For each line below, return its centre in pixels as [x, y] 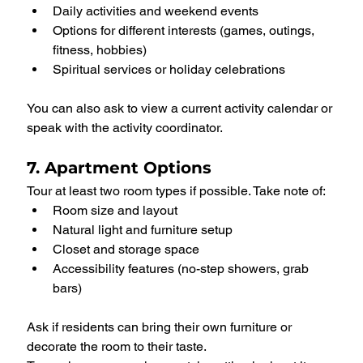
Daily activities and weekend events [156, 11]
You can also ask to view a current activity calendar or [181, 109]
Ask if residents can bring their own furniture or [161, 327]
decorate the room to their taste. [117, 347]
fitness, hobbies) [100, 50]
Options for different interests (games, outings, [185, 31]
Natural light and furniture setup [143, 230]
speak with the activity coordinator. [125, 128]
